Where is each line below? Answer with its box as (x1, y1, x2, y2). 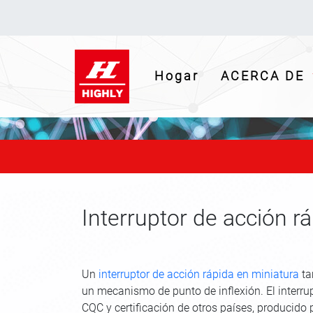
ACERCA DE (230, 68, 310, 83)
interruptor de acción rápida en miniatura (99, 268, 299, 281)
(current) (198, 67, 265, 82)
